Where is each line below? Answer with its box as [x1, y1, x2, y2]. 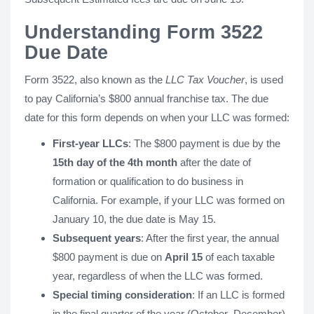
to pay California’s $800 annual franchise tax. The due [25, 93, 268, 104]
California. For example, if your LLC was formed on [53, 194, 285, 206]
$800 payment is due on [53, 251, 165, 263]
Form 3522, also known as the [25, 74, 165, 86]
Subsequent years [53, 232, 141, 244]
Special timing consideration [53, 289, 192, 301]
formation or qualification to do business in [53, 175, 243, 187]
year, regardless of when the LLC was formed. [53, 270, 263, 282]
